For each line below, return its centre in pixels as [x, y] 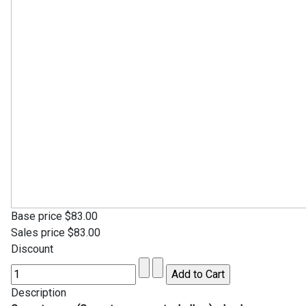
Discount [32, 249]
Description [39, 292]
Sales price [39, 232]
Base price [38, 216]
